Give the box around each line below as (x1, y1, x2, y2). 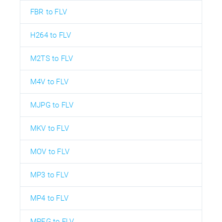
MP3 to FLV (30, 170, 68, 180)
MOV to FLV (30, 147, 69, 157)
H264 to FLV (30, 31, 71, 40)
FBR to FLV (30, 7, 67, 17)
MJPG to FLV (30, 101, 74, 110)
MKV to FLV (30, 124, 69, 133)
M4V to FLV (30, 77, 68, 87)
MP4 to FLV (30, 194, 68, 203)
